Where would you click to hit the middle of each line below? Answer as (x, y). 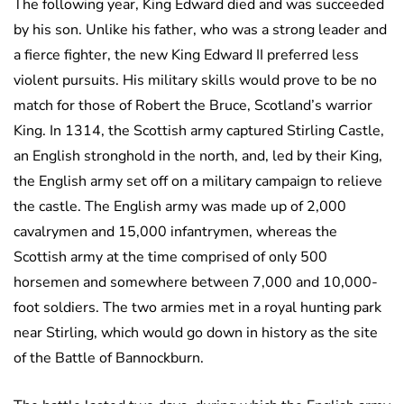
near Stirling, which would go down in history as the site (196, 332)
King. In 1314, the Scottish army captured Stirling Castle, (199, 130)
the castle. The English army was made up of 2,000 (180, 206)
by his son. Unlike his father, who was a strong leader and (200, 29)
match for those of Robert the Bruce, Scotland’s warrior (193, 105)
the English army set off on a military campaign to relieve (198, 181)
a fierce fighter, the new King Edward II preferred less (186, 55)
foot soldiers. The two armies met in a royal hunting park (197, 307)
